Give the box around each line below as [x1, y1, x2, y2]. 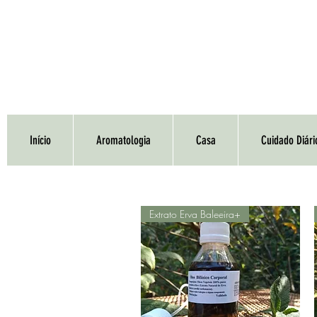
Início [29, 133, 51, 147]
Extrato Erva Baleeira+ [149, 207, 241, 221]
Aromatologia [96, 133, 151, 147]
